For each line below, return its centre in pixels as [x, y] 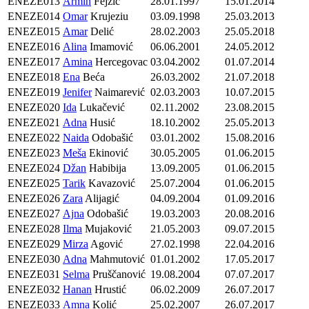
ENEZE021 [34, 123]
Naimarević [118, 92]
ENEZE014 [34, 17]
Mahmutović [116, 259]
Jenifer [77, 92]
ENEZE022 [34, 138]
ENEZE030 [34, 259]
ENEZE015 [34, 32]
